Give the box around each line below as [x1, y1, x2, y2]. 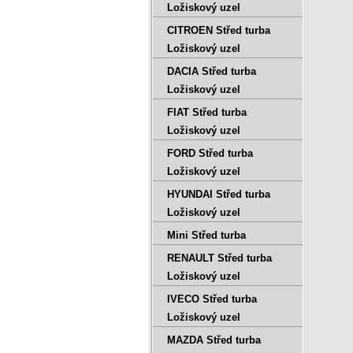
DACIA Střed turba [167, 65, 256, 77]
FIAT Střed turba [167, 106, 247, 118]
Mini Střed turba [167, 229, 246, 241]
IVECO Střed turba [167, 293, 257, 305]
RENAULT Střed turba [167, 252, 272, 264]
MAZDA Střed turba [167, 334, 261, 346]
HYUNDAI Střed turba [167, 188, 270, 200]
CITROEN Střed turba [167, 24, 270, 36]
